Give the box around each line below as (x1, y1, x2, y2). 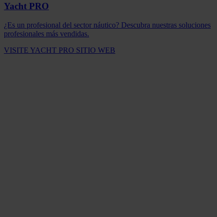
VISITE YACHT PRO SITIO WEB (4, 46, 115, 54)
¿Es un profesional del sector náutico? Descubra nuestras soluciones (4, 20, 211, 29)
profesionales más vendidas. (4, 29, 89, 38)
